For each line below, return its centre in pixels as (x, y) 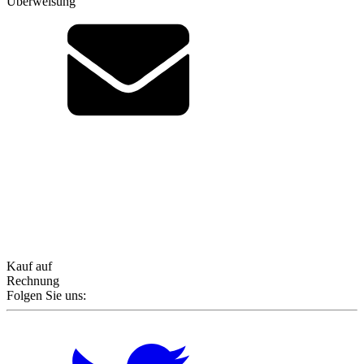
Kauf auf (29, 266)
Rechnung (33, 281)
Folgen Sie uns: (46, 295)
